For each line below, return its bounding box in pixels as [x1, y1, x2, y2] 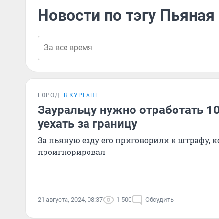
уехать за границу [38, 117, 137, 131]
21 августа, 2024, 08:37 [38, 196, 103, 203]
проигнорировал [38, 147, 105, 157]
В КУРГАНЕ [64, 92, 99, 99]
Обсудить [145, 196, 174, 203]
